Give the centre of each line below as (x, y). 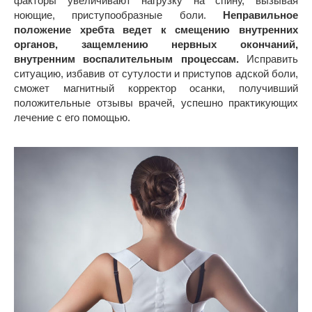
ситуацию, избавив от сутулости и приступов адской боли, (156, 74)
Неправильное (260, 15)
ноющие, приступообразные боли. (118, 15)
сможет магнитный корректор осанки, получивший (156, 88)
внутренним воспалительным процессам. (130, 59)
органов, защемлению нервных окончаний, (156, 45)
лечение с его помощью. (72, 118)
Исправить (272, 59)
